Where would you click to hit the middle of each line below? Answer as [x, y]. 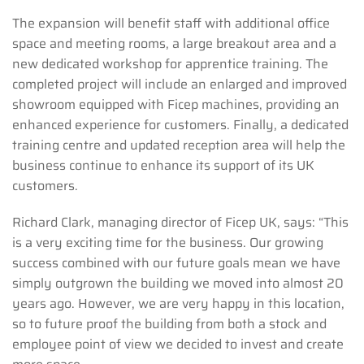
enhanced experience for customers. [121, 124]
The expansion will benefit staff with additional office [171, 23]
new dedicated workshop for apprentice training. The [170, 63]
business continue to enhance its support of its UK [163, 165]
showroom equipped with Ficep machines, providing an [176, 104]
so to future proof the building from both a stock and [169, 323]
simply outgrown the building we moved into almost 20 [178, 283]
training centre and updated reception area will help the [179, 145]
